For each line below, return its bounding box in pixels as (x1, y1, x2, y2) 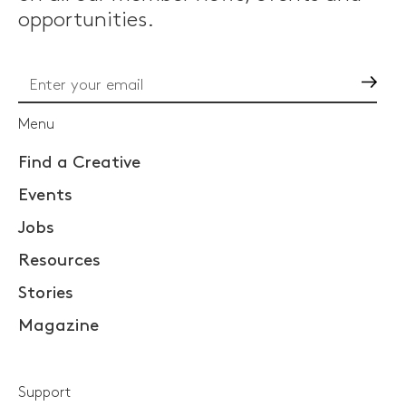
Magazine (18, 317, 99, 333)
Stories (18, 285, 73, 301)
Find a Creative (18, 154, 140, 170)
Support (18, 385, 71, 400)
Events (18, 187, 72, 203)
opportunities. (18, 10, 154, 31)
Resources (18, 252, 101, 268)
